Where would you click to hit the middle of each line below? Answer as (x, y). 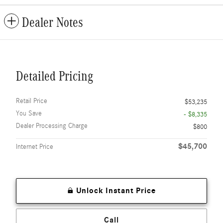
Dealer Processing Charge (52, 126)
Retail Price (32, 101)
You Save (29, 114)
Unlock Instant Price (116, 191)
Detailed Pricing (55, 76)
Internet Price (35, 147)
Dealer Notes (53, 23)
